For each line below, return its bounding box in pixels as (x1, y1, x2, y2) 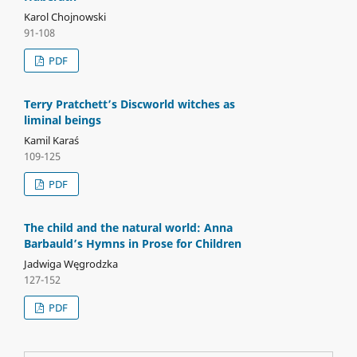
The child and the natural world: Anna (23, 219, 233, 235)
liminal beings (23, 112, 101, 127)
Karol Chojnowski (23, 9, 106, 24)
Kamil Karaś (23, 132, 79, 147)
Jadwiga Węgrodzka (23, 256, 118, 271)
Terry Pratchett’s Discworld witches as (23, 96, 235, 112)
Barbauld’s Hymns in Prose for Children (23, 235, 241, 251)
